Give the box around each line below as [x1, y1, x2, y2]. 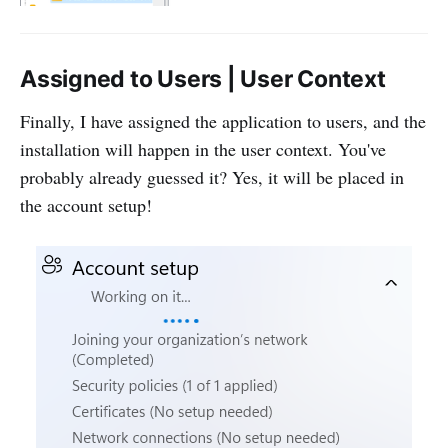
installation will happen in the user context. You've [20, 137, 386, 162]
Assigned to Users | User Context [20, 65, 386, 94]
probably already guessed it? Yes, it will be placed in [20, 165, 404, 190]
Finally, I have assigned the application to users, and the [20, 109, 426, 134]
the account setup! [20, 193, 152, 218]
